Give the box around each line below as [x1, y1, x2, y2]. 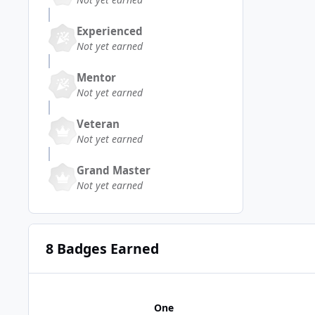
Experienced [77, 23, 143, 38]
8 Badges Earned [45, 238, 159, 258]
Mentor [77, 70, 116, 84]
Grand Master [77, 162, 150, 177]
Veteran [77, 116, 120, 131]
